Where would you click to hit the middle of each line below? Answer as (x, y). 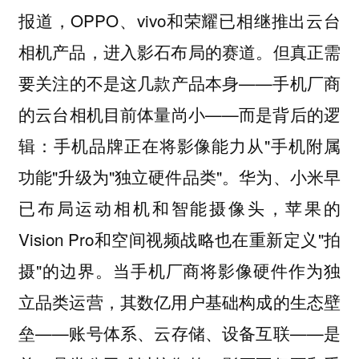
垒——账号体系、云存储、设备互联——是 (179, 332)
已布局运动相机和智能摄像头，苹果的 (179, 207)
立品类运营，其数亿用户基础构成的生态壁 (179, 301)
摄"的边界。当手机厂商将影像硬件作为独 (179, 270)
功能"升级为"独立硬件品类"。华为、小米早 (179, 176)
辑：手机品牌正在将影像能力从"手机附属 (179, 145)
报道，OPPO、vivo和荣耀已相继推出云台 (179, 20)
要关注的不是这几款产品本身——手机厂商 (179, 82)
